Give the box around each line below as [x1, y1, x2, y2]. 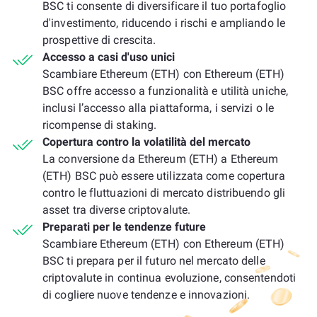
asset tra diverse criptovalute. [42, 203, 191, 217]
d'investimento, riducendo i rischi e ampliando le [42, 16, 285, 30]
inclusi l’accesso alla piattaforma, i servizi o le [42, 101, 275, 115]
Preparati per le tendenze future [42, 220, 206, 234]
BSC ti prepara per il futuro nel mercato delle [42, 254, 265, 267]
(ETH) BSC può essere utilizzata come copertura [42, 169, 285, 183]
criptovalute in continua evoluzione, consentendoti [42, 271, 296, 284]
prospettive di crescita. [42, 33, 156, 47]
